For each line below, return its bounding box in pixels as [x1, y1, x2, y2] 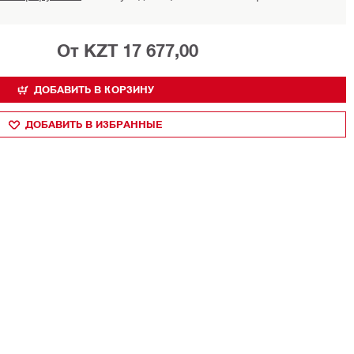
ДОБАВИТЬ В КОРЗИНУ [33, 83, 154, 96]
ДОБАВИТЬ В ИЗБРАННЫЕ [24, 118, 163, 130]
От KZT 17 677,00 [57, 40, 198, 61]
